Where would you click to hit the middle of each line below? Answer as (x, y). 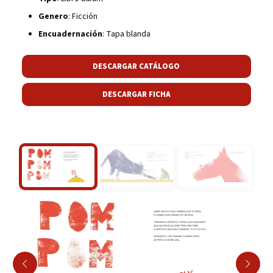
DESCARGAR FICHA (136, 94)
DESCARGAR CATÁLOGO (136, 66)
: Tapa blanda (126, 34)
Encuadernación (70, 34)
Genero (53, 16)
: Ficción (83, 16)
